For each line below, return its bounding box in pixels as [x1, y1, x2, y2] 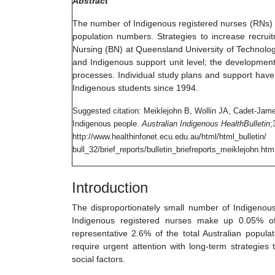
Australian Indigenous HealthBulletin [142, 119, 270, 129]
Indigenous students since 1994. [72, 83, 198, 93]
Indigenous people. [72, 119, 142, 129]
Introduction [72, 179, 148, 196]
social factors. [72, 254, 125, 265]
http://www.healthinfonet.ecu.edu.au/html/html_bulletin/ [72, 132, 266, 142]
